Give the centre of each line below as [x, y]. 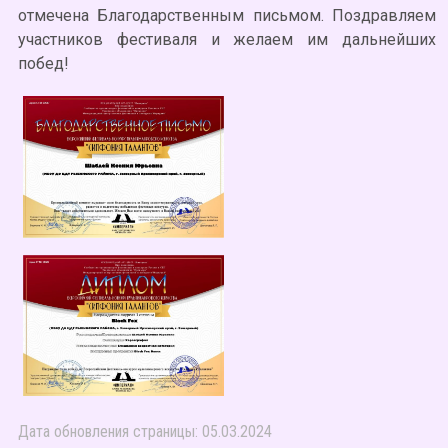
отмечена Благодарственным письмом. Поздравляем [227, 16]
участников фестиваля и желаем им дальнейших [227, 40]
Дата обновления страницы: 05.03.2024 [145, 432]
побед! [43, 64]
